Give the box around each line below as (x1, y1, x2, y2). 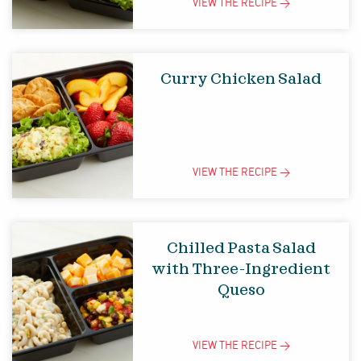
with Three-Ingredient (151, 263, 330, 276)
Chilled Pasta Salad (166, 242, 316, 255)
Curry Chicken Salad (160, 73, 322, 86)
